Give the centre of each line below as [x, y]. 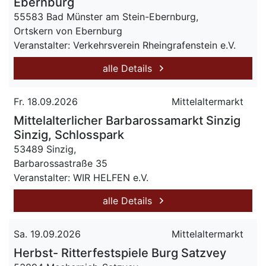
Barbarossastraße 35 [61, 163]
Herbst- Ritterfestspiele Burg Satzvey [120, 253]
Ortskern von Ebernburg [68, 31]
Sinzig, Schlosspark [69, 135]
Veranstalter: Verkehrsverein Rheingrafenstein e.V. [125, 45]
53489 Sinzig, [45, 149]
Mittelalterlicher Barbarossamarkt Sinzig [127, 121]
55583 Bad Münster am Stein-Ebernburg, [106, 17]
